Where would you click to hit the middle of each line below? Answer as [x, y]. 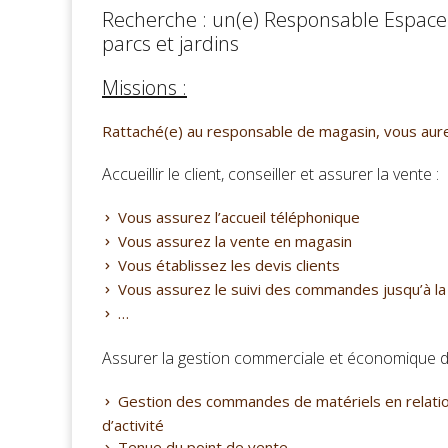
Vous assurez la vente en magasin [235, 241]
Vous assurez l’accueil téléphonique [239, 217]
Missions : [144, 87]
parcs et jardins [170, 43]
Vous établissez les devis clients [229, 265]
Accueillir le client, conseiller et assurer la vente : [270, 174]
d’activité [133, 425]
